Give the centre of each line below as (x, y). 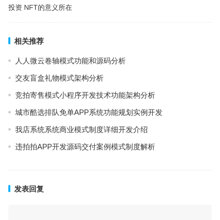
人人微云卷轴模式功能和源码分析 (70, 61)
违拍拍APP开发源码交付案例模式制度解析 (85, 147)
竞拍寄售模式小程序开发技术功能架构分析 (85, 95)
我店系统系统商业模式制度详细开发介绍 (81, 129)
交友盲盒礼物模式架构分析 (59, 78)
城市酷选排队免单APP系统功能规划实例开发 (89, 112)
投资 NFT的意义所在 (40, 7)
